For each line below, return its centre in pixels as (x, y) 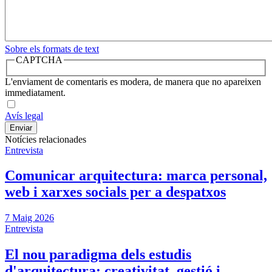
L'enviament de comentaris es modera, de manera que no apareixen (133, 81)
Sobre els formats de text (52, 49)
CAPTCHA (39, 59)
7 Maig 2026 (29, 218)
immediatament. (35, 92)
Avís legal (24, 115)
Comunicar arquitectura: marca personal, (136, 176)
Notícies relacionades (46, 139)
